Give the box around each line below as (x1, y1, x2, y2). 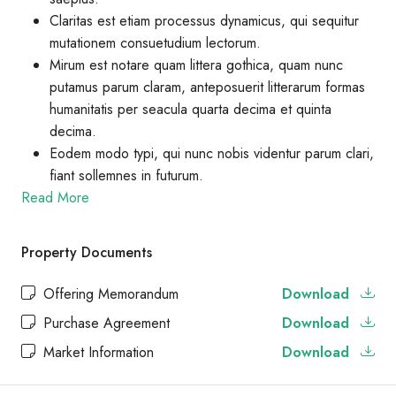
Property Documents (21, 242, 152, 263)
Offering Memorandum (39, 284, 179, 304)
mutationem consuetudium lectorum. (49, 33, 261, 53)
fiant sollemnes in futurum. (49, 165, 203, 186)
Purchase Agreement (39, 313, 170, 333)
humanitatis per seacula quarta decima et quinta (49, 99, 331, 119)
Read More (21, 187, 89, 208)
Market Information (39, 342, 154, 362)
